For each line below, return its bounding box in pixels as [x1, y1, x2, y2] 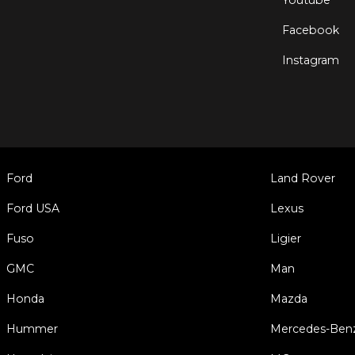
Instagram [282, 53, 339, 68]
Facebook [282, 23, 339, 38]
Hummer [6, 322, 58, 337]
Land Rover [270, 171, 336, 186]
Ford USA [6, 201, 59, 216]
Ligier [270, 231, 302, 246]
